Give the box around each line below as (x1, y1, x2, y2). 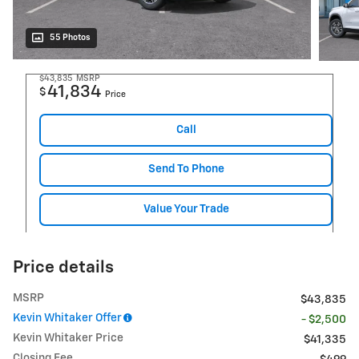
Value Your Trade (143, 204, 229, 216)
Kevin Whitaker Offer (13, 313, 122, 325)
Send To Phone (147, 163, 224, 175)
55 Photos (50, 33, 91, 42)
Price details (13, 260, 114, 277)
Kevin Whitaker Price (13, 333, 123, 345)
